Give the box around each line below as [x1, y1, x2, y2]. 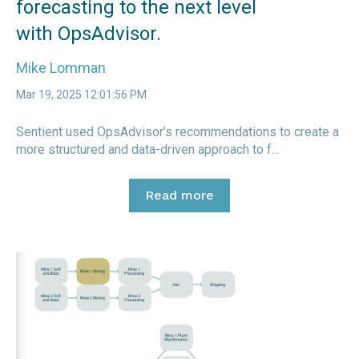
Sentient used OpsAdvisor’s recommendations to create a [16, 123, 339, 139]
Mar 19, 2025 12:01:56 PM [16, 88, 147, 102]
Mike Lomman [16, 58, 106, 76]
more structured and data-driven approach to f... [16, 141, 279, 157]
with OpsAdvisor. [16, 22, 161, 46]
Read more [145, 187, 214, 203]
